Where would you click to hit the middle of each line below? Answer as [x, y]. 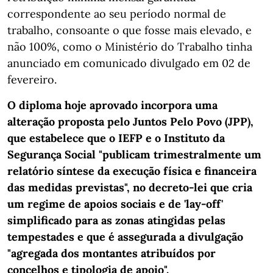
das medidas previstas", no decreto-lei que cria [130, 187]
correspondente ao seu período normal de [117, 13]
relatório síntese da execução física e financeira [132, 171]
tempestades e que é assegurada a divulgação [125, 236]
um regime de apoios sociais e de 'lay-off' [115, 204]
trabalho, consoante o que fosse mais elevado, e [129, 30]
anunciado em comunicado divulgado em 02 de [129, 63]
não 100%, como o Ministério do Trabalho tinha [130, 46]
